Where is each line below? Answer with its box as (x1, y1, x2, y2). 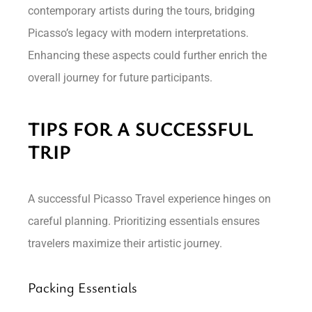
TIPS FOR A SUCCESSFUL (28, 114, 253, 141)
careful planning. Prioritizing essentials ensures (28, 214, 260, 228)
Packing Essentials (28, 277, 138, 297)
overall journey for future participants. (28, 70, 213, 84)
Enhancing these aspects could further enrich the (28, 48, 267, 62)
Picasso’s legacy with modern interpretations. (28, 26, 249, 40)
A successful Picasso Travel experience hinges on (28, 192, 272, 205)
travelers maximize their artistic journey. (28, 236, 223, 250)
